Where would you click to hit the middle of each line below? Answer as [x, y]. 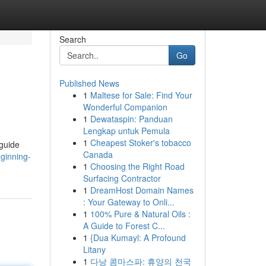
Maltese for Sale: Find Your [141, 95]
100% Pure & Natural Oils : [140, 214]
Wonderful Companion [125, 107]
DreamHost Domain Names [142, 190]
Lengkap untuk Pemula [126, 131]
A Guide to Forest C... [124, 226]
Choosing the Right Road [137, 166]
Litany [94, 249]
